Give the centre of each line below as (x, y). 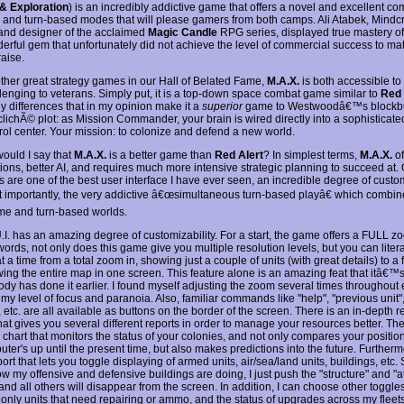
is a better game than (161, 155)
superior (222, 106)
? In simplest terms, (312, 155)
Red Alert (239, 155)
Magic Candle (183, 32)
